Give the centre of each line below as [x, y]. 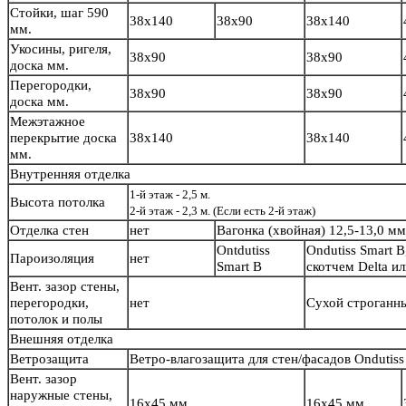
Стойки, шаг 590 [59, 13]
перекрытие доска [63, 138]
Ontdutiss [243, 251]
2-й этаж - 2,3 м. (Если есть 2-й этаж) [222, 211]
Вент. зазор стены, [65, 287]
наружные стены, [61, 396]
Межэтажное [48, 122]
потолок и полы [56, 319]
